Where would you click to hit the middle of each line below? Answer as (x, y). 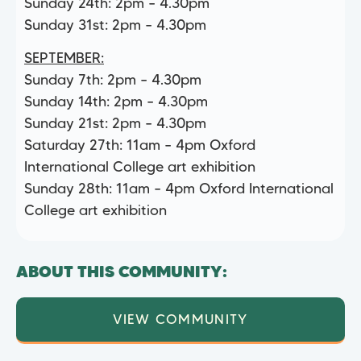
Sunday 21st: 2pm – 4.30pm (115, 124)
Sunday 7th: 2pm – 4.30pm (113, 80)
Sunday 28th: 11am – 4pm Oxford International (179, 189)
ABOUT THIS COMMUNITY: (122, 274)
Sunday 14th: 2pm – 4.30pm (116, 102)
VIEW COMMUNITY (180, 320)
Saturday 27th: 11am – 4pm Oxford (140, 145)
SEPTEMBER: (64, 58)
